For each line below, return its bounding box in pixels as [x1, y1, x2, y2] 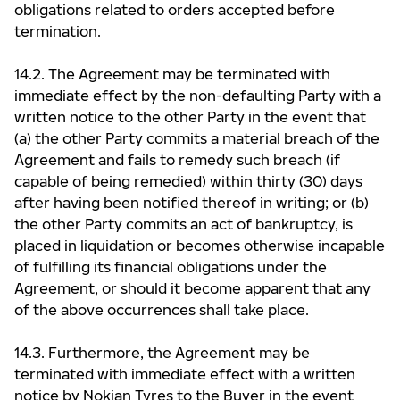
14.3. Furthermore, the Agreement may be [14, 344, 310, 362]
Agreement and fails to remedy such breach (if [14, 151, 340, 169]
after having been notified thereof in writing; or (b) [14, 194, 369, 212]
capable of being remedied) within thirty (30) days [14, 172, 362, 190]
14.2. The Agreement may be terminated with [14, 65, 330, 83]
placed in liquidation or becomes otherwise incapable [14, 237, 385, 254]
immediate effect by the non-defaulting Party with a [14, 87, 381, 104]
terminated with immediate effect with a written [14, 365, 355, 383]
